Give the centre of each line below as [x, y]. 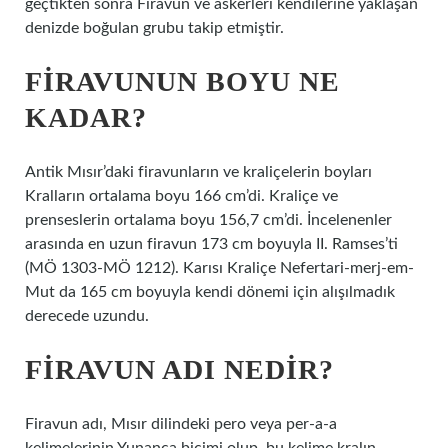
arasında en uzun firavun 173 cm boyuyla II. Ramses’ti [211, 244]
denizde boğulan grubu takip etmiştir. [154, 28]
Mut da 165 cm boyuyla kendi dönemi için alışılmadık [210, 292]
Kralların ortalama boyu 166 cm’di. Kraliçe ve [181, 196]
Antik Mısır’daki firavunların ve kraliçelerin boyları [198, 172]
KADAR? [86, 117]
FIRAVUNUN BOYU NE [182, 81]
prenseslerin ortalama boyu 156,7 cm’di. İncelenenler [208, 220]
